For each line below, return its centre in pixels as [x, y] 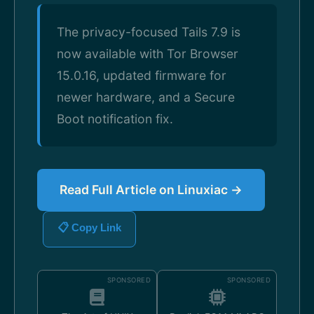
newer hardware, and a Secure [146, 97]
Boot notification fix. [115, 119]
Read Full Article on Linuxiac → [151, 190]
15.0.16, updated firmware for [142, 75]
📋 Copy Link [89, 227]
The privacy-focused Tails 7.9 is [149, 32]
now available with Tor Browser [148, 54]
